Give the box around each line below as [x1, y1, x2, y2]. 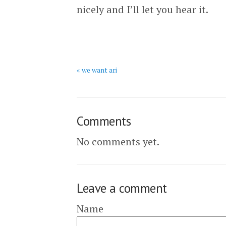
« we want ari [77, 65, 117, 75]
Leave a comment [77, 180, 167, 196]
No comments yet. [77, 135, 159, 148]
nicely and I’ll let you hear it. [77, 3, 208, 16]
